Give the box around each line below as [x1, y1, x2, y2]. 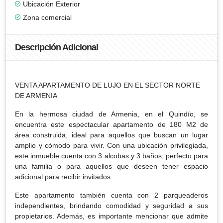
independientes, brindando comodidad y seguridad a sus [15, 201, 208, 210]
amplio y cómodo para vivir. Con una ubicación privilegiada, [15, 141, 208, 149]
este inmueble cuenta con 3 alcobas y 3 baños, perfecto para [15, 151, 208, 160]
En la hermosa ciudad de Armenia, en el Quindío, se [15, 110, 208, 118]
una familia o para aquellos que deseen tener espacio [15, 162, 208, 170]
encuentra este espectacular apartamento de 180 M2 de [15, 120, 208, 128]
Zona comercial [23, 13, 72, 21]
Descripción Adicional [15, 42, 98, 52]
